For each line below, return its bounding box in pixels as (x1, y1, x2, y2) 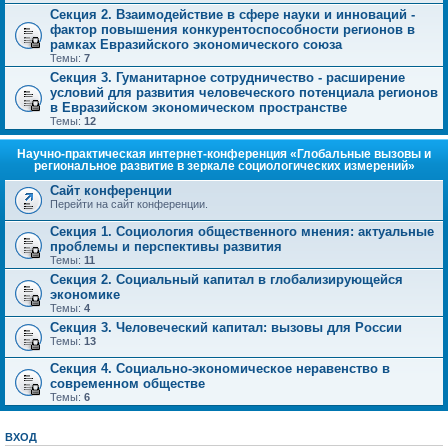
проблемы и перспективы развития (50, 239, 282, 254)
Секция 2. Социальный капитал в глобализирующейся (50, 272, 403, 287)
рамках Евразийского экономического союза (50, 37, 342, 52)
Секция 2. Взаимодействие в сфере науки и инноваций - (50, 7, 415, 22)
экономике (50, 287, 120, 302)
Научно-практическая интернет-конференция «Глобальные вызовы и (17, 147, 431, 161)
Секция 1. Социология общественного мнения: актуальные (50, 224, 434, 239)
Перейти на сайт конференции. (50, 198, 208, 210)
